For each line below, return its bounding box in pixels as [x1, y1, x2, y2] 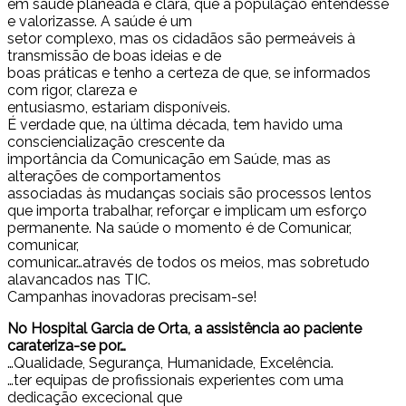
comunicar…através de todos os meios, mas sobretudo [7, 254, 370, 272]
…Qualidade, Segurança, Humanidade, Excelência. [7, 354, 333, 372]
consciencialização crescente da [7, 133, 225, 151]
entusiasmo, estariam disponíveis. [7, 99, 230, 117]
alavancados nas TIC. [7, 271, 150, 289]
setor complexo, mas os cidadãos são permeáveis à [7, 30, 355, 48]
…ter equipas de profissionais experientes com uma [7, 372, 343, 390]
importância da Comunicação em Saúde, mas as [7, 150, 331, 169]
